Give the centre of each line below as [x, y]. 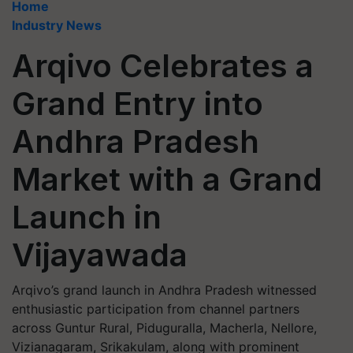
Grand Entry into [137, 104]
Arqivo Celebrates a [163, 66]
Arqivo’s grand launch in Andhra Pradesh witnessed [164, 290]
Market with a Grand [167, 179]
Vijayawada [100, 255]
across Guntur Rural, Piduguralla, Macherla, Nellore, [164, 328]
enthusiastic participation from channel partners [156, 309]
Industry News [57, 25]
